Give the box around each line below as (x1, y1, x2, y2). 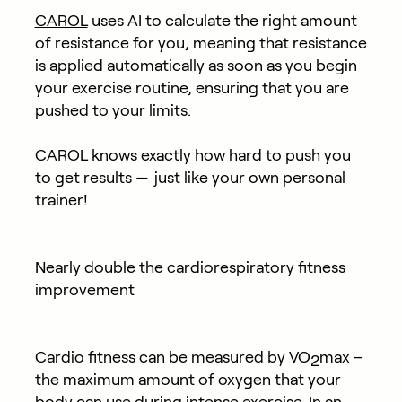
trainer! (34, 190, 88, 209)
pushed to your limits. (34, 100, 191, 119)
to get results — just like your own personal (34, 168, 345, 187)
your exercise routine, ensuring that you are (34, 78, 349, 97)
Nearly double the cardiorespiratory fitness (34, 258, 345, 276)
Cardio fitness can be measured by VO (34, 347, 310, 366)
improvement (34, 280, 135, 299)
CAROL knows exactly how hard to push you (34, 145, 351, 164)
